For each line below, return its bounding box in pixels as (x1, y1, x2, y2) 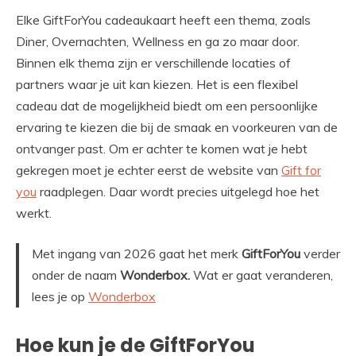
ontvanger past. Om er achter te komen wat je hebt (16, 141, 308, 157)
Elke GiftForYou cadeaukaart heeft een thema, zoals (16, 12, 311, 29)
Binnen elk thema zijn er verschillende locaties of (16, 55, 291, 72)
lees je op (32, 288, 88, 305)
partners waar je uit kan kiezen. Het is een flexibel (16, 76, 298, 93)
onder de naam (32, 267, 120, 284)
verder (300, 246, 340, 262)
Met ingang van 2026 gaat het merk (32, 246, 242, 262)
